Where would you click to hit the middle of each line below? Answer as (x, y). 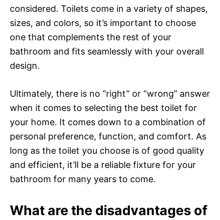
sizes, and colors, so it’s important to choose (103, 23)
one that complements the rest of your (91, 37)
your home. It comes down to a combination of (108, 122)
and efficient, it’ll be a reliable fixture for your (103, 165)
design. (25, 65)
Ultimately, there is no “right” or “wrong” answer (110, 93)
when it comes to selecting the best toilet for (103, 108)
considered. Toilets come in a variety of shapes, (109, 8)
